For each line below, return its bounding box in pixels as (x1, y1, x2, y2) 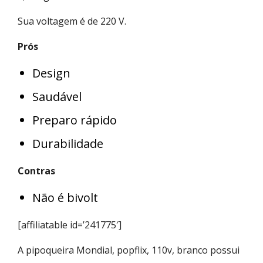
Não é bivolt (32, 189, 98, 205)
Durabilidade (32, 135, 103, 151)
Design (32, 65, 70, 81)
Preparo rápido (32, 112, 117, 128)
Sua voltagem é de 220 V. (18, 14, 126, 28)
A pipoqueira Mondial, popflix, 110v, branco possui (18, 243, 240, 257)
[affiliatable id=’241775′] (18, 218, 122, 231)
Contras (18, 164, 55, 177)
